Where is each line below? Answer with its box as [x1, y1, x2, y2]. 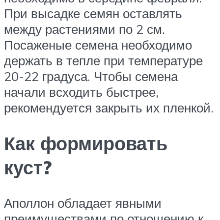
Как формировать [4, 131, 167, 156]
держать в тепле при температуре [4, 53, 203, 69]
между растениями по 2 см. [4, 21, 165, 37]
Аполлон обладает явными [4, 195, 162, 211]
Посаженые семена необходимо [4, 37, 192, 53]
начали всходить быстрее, [4, 84, 159, 100]
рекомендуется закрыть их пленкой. [4, 100, 214, 116]
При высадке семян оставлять [4, 5, 182, 22]
